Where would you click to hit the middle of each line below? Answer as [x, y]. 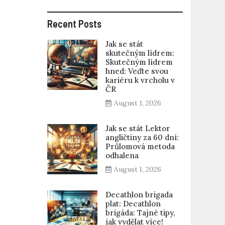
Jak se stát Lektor [138, 128]
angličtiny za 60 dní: [142, 137]
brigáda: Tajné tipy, [140, 213]
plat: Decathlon [133, 204]
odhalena [122, 155]
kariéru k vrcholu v [140, 80]
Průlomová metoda [140, 146]
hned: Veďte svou [137, 71]
